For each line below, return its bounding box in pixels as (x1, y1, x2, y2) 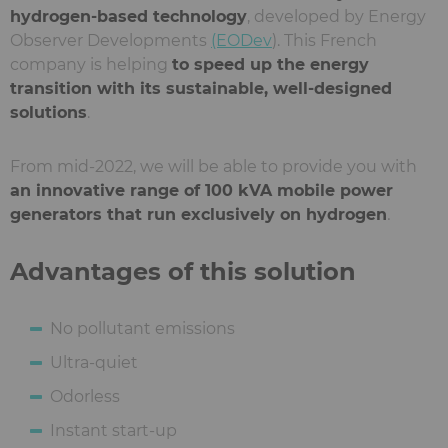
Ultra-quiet (50, 352, 138, 372)
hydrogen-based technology (10, 6, 247, 26)
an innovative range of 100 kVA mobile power (10, 180, 393, 200)
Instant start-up (50, 420, 177, 440)
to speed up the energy (172, 54, 369, 74)
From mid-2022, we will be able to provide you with (10, 156, 417, 176)
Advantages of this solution (10, 256, 356, 286)
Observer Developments (10, 30, 211, 50)
